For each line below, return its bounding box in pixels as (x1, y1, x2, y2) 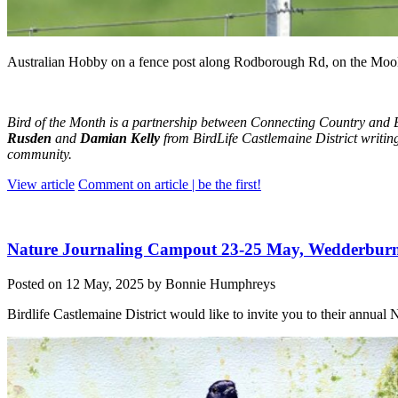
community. (7, 147, 76, 163)
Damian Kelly (80, 131, 163, 147)
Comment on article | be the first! (78, 177, 261, 193)
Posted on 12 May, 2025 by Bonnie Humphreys (7, 275, 275, 291)
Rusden (7, 131, 55, 147)
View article (7, 177, 75, 193)
